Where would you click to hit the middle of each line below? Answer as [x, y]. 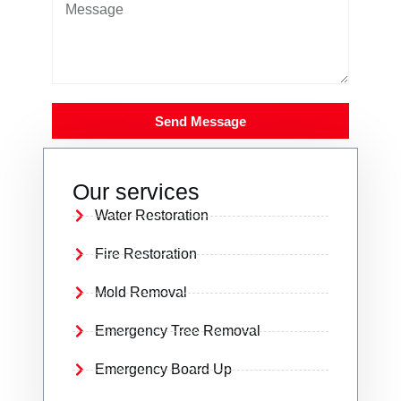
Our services [136, 192]
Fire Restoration [146, 254]
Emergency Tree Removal [178, 331]
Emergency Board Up [163, 369]
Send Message [200, 121]
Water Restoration [152, 215]
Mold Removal [141, 292]
